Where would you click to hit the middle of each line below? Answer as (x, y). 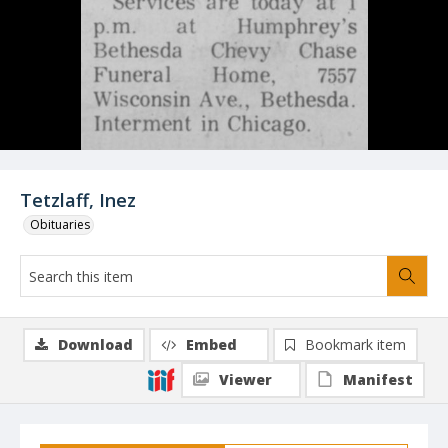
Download (95, 344)
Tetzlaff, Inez (78, 200)
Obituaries (60, 224)
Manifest (378, 379)
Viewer (245, 379)
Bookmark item (355, 344)
